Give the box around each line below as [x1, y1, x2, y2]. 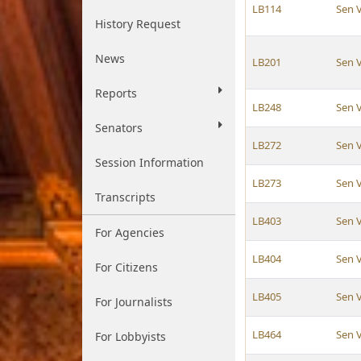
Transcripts [95, 189, 156, 205]
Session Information [95, 155, 204, 170]
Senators [95, 120, 143, 135]
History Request [95, 16, 180, 31]
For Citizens [95, 259, 158, 275]
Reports [95, 85, 137, 101]
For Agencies [95, 225, 164, 240]
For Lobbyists [95, 329, 166, 344]
